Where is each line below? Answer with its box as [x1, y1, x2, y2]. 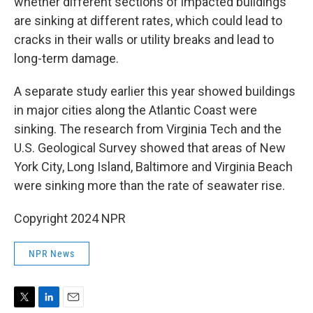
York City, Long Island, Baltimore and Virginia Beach [14, 159, 293, 174]
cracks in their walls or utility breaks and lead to [14, 32, 274, 47]
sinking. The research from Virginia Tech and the [14, 122, 282, 136]
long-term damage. [14, 51, 119, 66]
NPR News [29, 248, 75, 259]
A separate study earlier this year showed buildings [14, 84, 296, 99]
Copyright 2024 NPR [14, 211, 126, 226]
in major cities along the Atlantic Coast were [14, 103, 257, 117]
